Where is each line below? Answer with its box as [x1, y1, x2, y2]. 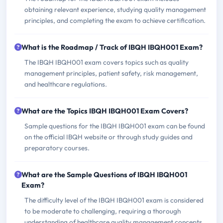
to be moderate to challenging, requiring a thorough [24, 207, 181, 216]
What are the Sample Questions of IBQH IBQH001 [21, 170, 187, 180]
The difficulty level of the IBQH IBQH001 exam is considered [24, 196, 204, 205]
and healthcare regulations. [24, 80, 107, 89]
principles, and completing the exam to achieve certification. [24, 16, 206, 25]
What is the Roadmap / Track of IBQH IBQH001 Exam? [21, 43, 203, 52]
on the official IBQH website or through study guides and [24, 132, 193, 142]
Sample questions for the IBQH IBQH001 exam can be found [24, 121, 205, 131]
